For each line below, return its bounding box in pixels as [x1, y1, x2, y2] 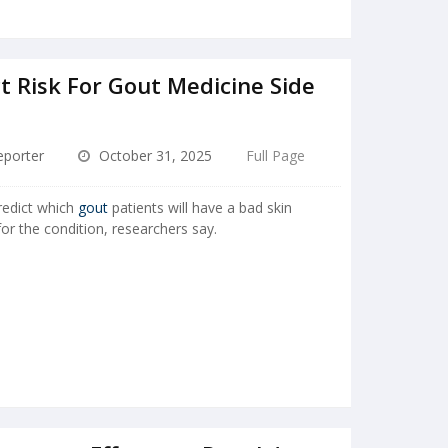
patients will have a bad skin [108, 198, 293, 218]
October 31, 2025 [95, 146, 213, 166]
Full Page [246, 146, 306, 166]
